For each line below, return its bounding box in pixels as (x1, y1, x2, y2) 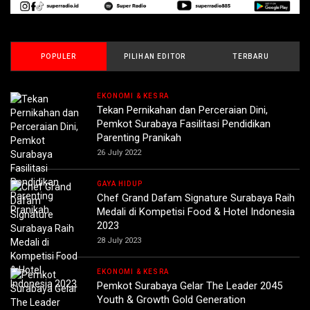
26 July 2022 (97, 148, 141, 158)
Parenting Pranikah (97, 131, 181, 145)
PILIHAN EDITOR (123, 53, 186, 61)
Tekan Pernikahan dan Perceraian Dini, (97, 104, 268, 117)
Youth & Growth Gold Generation (97, 293, 246, 307)
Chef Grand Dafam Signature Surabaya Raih (97, 192, 295, 205)
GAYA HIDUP (97, 180, 143, 188)
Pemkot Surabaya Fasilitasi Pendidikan (97, 118, 271, 131)
